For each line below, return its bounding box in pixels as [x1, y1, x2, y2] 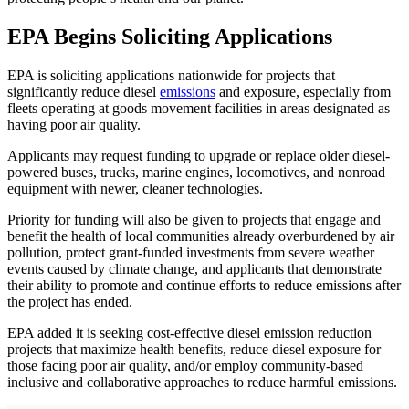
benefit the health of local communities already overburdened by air [7, 228, 394, 245]
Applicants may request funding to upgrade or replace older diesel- [7, 148, 390, 164]
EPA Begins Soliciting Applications [7, 25, 332, 49]
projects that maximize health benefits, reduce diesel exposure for [7, 341, 381, 358]
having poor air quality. [7, 117, 141, 133]
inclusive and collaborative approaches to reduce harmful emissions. [7, 374, 397, 391]
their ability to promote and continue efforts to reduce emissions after [7, 278, 401, 294]
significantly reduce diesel [7, 84, 160, 100]
